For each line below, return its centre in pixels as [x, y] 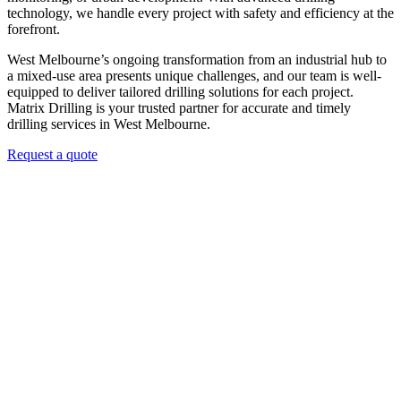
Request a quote [52, 154]
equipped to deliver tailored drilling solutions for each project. [180, 91]
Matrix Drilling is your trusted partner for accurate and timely [179, 107]
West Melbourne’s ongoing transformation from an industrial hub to [197, 59]
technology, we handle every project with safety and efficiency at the [200, 13]
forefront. [34, 29]
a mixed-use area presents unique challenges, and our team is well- [194, 75]
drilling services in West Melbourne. [109, 124]
